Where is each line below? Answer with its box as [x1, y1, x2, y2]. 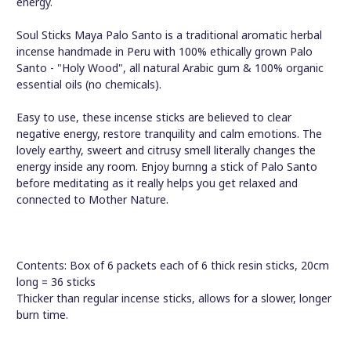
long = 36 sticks [16, 273, 96, 289]
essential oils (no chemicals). [16, 76, 161, 92]
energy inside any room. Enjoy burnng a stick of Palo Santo [16, 158, 317, 174]
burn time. [16, 306, 68, 322]
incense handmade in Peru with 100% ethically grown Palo [16, 43, 313, 59]
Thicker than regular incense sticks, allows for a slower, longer [16, 290, 331, 306]
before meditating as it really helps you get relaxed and [16, 175, 298, 190]
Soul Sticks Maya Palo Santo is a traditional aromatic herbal [16, 27, 322, 42]
